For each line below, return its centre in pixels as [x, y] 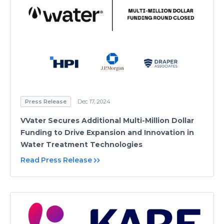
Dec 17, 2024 [94, 102]
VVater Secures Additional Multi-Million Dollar [107, 121]
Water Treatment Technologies [81, 145]
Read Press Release [56, 160]
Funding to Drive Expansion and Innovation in [107, 133]
